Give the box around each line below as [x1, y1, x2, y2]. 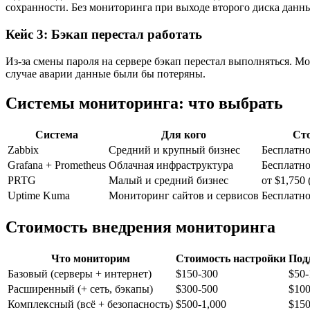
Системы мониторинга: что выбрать [6, 93, 283, 112]
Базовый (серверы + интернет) [8, 267, 152, 280]
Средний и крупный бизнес [109, 143, 240, 156]
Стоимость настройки [176, 252, 286, 264]
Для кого [161, 128, 206, 140]
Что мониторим [51, 252, 130, 264]
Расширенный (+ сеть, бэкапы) [8, 282, 153, 295]
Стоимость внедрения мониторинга [6, 217, 275, 236]
